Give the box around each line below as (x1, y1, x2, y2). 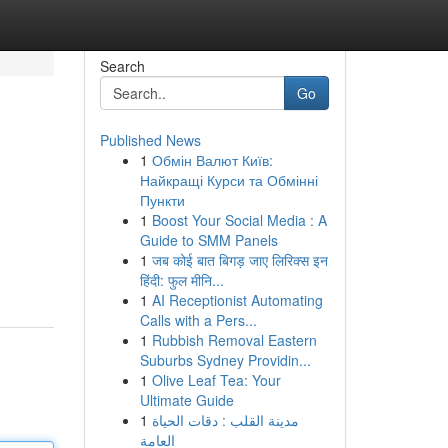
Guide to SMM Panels (139, 230, 278, 250)
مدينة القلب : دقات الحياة (151, 410, 299, 430)
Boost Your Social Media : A (151, 210, 327, 230)
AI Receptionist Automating (151, 290, 323, 310)
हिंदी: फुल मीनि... (139, 270, 224, 290)
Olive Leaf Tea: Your (151, 370, 281, 390)
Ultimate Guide (139, 390, 234, 410)
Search (99, 56, 145, 76)
